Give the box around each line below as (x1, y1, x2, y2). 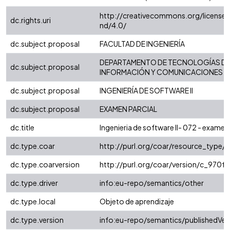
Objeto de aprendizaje (100, 197, 174, 206)
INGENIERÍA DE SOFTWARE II (100, 86, 193, 95)
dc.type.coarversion (10, 160, 80, 169)
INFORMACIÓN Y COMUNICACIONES (100, 67, 223, 77)
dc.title (10, 123, 34, 132)
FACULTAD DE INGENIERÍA (100, 39, 185, 49)
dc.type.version (10, 215, 64, 225)
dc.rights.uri (10, 15, 51, 25)
